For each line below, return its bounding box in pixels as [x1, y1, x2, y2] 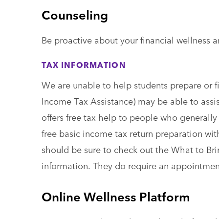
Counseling [41, 5, 108, 23]
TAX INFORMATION [41, 59, 126, 70]
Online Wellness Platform [41, 187, 190, 205]
